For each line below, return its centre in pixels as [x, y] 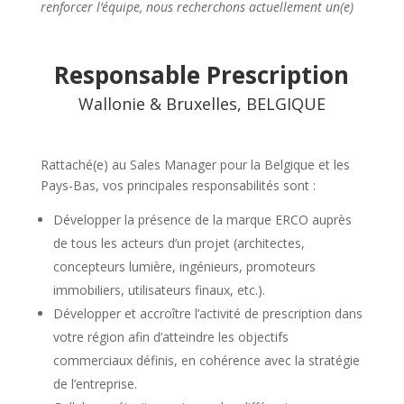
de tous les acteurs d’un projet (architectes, [179, 243]
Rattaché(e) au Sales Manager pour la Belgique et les [195, 164]
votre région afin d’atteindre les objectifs [170, 336]
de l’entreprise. [95, 383]
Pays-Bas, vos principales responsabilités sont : [178, 185]
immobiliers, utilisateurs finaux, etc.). [159, 289]
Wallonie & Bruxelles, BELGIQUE [202, 103]
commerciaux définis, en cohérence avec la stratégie [206, 360]
